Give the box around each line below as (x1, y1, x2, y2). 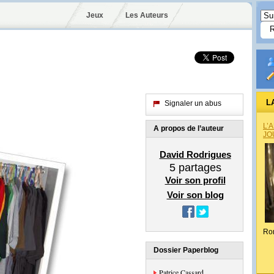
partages (175, 161, 221, 174)
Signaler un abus (165, 99, 221, 108)
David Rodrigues (159, 149, 231, 160)
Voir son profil (165, 175, 226, 185)
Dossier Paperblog (154, 246, 218, 254)
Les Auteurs (125, 11, 168, 20)
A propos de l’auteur (154, 124, 224, 133)
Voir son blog (166, 190, 224, 200)
